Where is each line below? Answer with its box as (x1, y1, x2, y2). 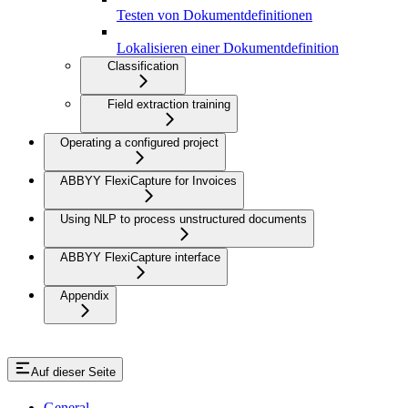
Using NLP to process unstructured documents (60, 212, 307, 227)
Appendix (60, 289, 109, 303)
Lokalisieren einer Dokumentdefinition (117, 40, 339, 56)
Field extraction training (107, 97, 230, 112)
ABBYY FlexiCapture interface (60, 250, 220, 265)
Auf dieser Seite (31, 365, 116, 380)
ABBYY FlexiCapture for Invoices (60, 174, 237, 189)
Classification (107, 59, 178, 74)
